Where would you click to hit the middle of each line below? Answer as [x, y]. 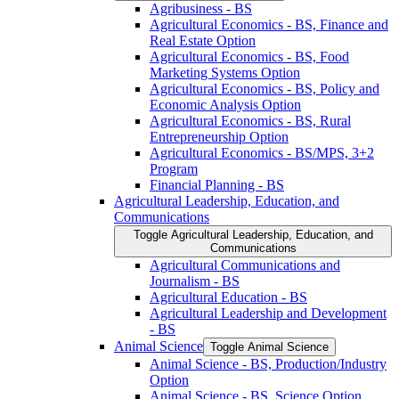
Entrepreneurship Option [219, 136]
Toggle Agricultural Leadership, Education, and [253, 234]
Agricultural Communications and [245, 265]
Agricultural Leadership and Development [268, 313]
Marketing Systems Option [225, 72]
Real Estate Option [203, 40]
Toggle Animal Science [269, 346]
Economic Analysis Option [225, 104]
